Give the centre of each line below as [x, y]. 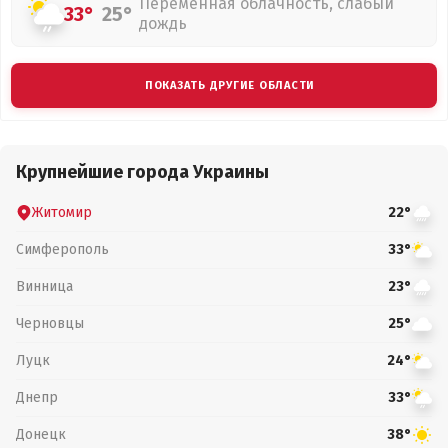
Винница [44, 286]
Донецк [41, 434]
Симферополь [62, 249]
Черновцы [50, 323]
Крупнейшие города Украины [142, 172]
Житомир [62, 212]
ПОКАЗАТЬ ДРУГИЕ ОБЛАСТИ [230, 85]
